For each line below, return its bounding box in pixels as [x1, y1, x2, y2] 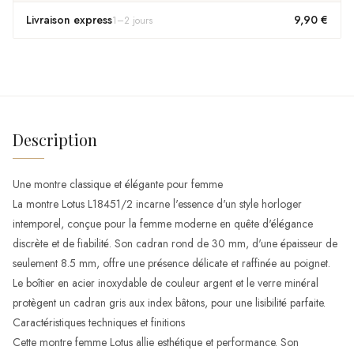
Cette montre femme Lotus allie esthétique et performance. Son [13, 334, 299, 350]
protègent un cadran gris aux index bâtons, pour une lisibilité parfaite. [13, 295, 326, 311]
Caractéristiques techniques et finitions [13, 314, 185, 330]
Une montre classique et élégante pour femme [13, 176, 223, 192]
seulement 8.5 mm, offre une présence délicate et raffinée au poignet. [13, 255, 330, 271]
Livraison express [26, 12, 112, 28]
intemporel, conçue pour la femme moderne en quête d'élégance [13, 216, 313, 232]
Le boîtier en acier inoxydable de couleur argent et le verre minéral [13, 275, 318, 291]
